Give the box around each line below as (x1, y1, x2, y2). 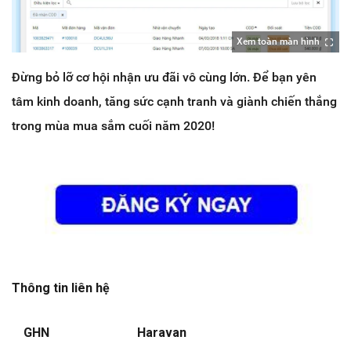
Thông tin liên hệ (12, 280, 110, 296)
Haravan (137, 325, 186, 341)
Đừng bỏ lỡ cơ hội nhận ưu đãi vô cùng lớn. (12, 70, 253, 85)
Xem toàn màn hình (237, 36, 320, 48)
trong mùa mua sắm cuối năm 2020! (12, 118, 215, 134)
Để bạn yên (253, 70, 317, 85)
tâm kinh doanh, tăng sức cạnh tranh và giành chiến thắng (12, 94, 337, 110)
